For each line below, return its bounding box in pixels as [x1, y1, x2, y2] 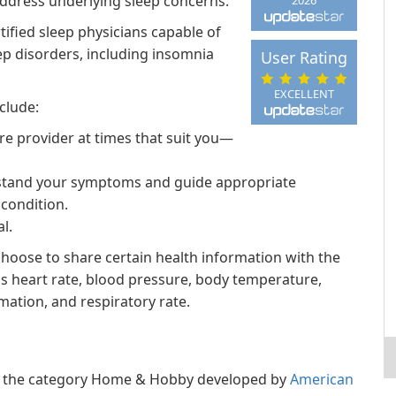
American [290, 369, 354, 389]
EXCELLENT [273, 85, 334, 102]
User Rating [260, 47, 347, 69]
